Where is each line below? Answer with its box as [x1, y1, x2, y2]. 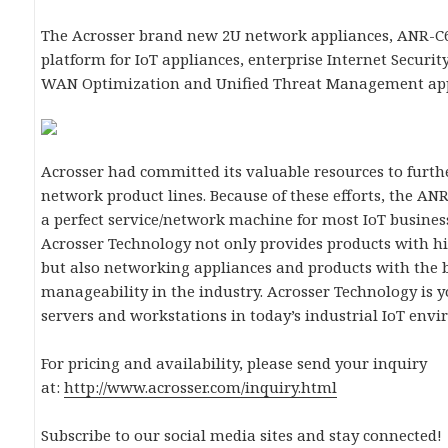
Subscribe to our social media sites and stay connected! [41, 425, 443, 446]
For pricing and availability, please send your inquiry [41, 353, 428, 374]
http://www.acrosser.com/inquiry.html [64, 377, 338, 398]
